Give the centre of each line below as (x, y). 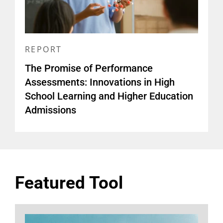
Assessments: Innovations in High (100, 82)
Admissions (51, 110)
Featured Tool (69, 183)
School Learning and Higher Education (109, 96)
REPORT (44, 50)
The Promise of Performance (89, 68)
